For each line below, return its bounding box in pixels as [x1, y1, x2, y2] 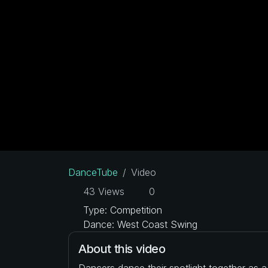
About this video [78, 241, 166, 256]
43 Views [80, 185, 124, 197]
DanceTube [68, 166, 118, 178]
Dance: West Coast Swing [80, 218, 197, 230]
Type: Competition [80, 203, 162, 216]
